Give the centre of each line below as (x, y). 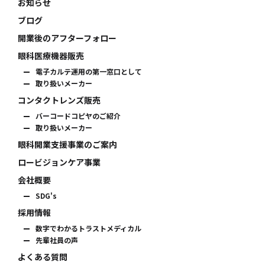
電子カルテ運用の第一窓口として (89, 72)
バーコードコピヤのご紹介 (78, 116)
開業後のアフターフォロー (67, 38)
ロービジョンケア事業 (59, 162)
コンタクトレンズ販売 (59, 100)
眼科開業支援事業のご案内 (67, 145)
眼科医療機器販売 (51, 56)
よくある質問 (43, 257)
